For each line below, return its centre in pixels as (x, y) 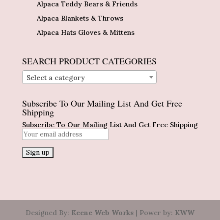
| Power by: (154, 212)
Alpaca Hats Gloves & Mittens (85, 32)
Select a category (55, 78)
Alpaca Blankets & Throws (80, 18)
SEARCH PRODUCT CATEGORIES (89, 61)
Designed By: (48, 212)
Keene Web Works (102, 212)
